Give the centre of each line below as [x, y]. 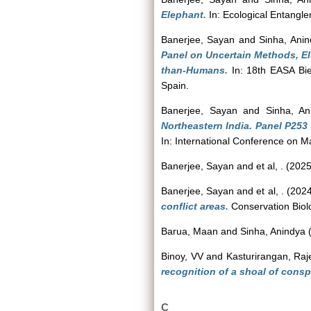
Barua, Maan [190, 231]
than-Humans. [194, 70]
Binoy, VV [182, 256]
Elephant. [184, 15]
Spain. [175, 85]
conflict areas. [195, 206]
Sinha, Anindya [273, 231]
